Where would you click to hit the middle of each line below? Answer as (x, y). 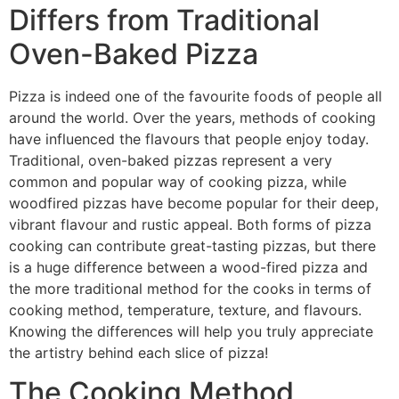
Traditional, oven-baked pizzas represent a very (171, 160)
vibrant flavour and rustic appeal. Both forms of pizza (190, 224)
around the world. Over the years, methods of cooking (192, 117)
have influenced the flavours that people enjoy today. (189, 138)
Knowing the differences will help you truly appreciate (191, 331)
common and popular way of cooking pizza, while (178, 181)
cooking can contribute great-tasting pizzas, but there (192, 245)
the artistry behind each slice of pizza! (138, 352)
